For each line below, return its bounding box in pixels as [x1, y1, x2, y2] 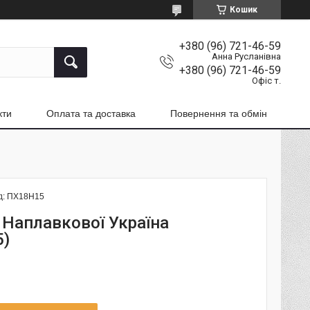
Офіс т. [252, 75, 281, 86]
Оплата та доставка [46, 107, 136, 119]
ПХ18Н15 [7, 191, 45, 201]
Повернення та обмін [170, 107, 267, 119]
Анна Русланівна [212, 51, 281, 62]
